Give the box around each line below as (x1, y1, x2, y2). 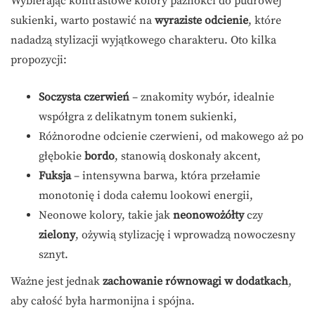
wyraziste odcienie (155, 13, 248, 27)
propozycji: (11, 52, 67, 67)
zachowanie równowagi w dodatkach (103, 274, 288, 288)
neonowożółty (173, 207, 244, 222)
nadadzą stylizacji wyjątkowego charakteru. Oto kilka (11, 32, 276, 47)
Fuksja (39, 168, 71, 183)
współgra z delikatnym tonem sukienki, (39, 109, 237, 124)
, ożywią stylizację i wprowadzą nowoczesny (75, 227, 295, 242)
